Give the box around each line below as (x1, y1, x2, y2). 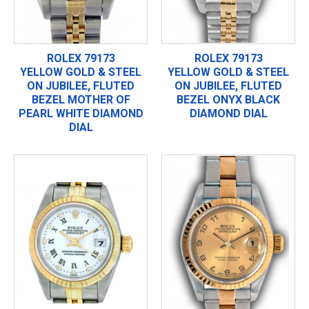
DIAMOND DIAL (189, 106, 268, 120)
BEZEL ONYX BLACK (177, 92, 280, 106)
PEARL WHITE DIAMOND (18, 106, 143, 120)
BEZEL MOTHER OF (31, 92, 130, 106)
